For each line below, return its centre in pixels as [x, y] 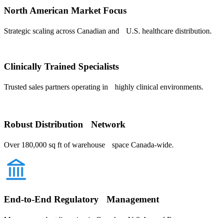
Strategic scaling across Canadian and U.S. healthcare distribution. [108, 31]
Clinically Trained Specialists [61, 67]
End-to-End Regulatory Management [82, 200]
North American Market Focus [65, 11]
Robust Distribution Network [65, 124]
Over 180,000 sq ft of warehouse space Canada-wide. [89, 145]
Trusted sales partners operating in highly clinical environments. [104, 87]
